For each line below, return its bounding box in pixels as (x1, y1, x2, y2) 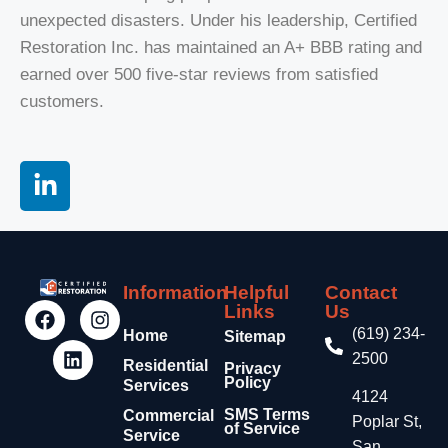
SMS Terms (223, 406, 310, 424)
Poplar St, (352, 413, 423, 431)
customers (20, 92, 99, 112)
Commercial (123, 407, 215, 425)
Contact (324, 282, 397, 304)
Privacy (223, 360, 281, 378)
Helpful (223, 282, 289, 304)
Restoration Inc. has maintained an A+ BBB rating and (20, 38, 422, 58)
